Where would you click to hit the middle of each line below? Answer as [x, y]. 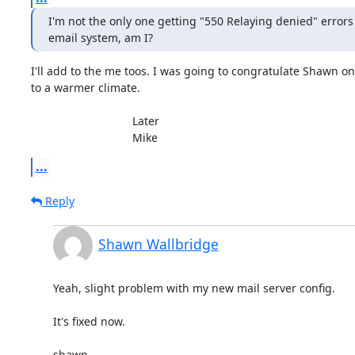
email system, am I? [100, 37]
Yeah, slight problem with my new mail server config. [194, 288]
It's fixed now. [89, 321]
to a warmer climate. [85, 87]
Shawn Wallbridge [158, 244]
